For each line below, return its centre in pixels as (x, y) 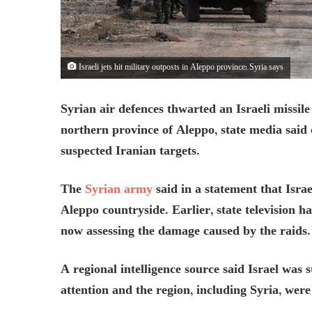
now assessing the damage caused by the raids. (186, 232)
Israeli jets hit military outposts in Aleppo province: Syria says (180, 68)
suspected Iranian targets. (130, 152)
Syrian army (119, 190)
